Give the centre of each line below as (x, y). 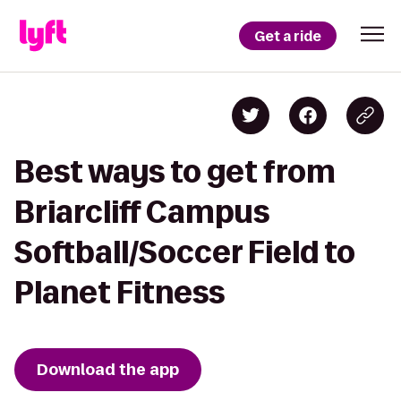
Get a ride (288, 36)
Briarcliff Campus (142, 212)
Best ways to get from (175, 171)
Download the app (108, 370)
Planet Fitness (119, 292)
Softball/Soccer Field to (185, 252)
